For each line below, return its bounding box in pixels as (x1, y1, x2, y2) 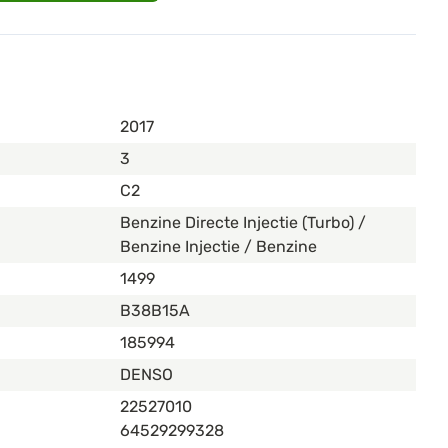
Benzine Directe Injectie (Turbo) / (120, 213, 366, 233)
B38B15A (120, 301, 190, 321)
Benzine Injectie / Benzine (120, 237, 317, 257)
